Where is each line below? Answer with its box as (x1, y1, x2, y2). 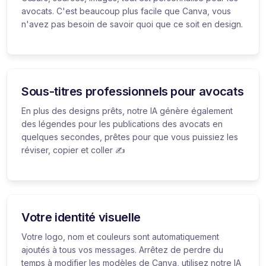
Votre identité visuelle (21, 210, 141, 224)
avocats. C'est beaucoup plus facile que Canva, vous (21, 5, 231, 16)
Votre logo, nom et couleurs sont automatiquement (21, 231, 219, 242)
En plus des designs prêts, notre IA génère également (21, 105, 233, 116)
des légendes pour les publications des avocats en (21, 118, 223, 129)
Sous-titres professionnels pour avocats (21, 84, 244, 99)
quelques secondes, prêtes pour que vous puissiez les (21, 131, 238, 142)
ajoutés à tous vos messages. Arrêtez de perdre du (21, 244, 223, 255)
